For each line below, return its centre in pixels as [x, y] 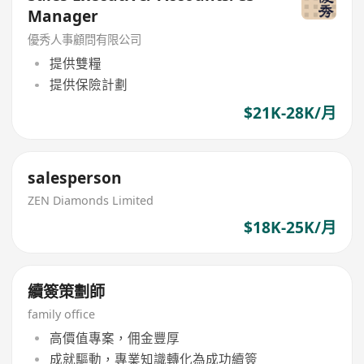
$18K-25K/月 [290, 227]
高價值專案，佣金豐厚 [114, 338]
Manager [63, 16]
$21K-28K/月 [290, 113]
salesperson [75, 178]
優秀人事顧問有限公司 [85, 40]
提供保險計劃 [88, 85]
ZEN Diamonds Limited [91, 200]
